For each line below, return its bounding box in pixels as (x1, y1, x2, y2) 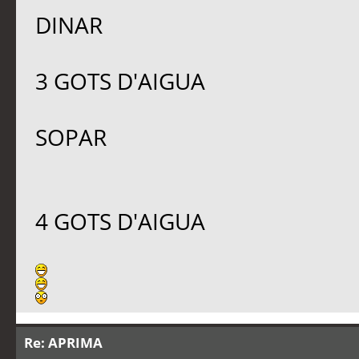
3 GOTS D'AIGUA (34, 67, 205, 97)
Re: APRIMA (24, 333, 103, 353)
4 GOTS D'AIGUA (34, 207, 205, 237)
